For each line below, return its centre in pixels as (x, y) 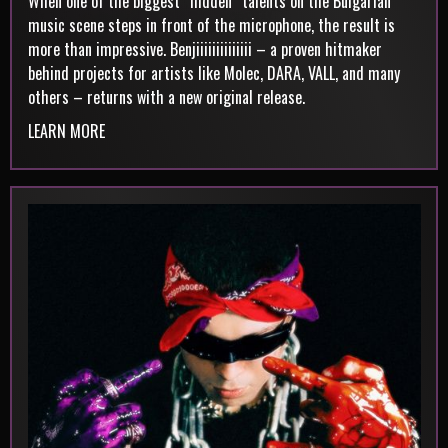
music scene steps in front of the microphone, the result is (211, 24)
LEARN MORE (66, 130)
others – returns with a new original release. (166, 96)
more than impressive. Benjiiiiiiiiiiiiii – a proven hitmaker (204, 48)
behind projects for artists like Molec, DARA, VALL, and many (213, 72)
